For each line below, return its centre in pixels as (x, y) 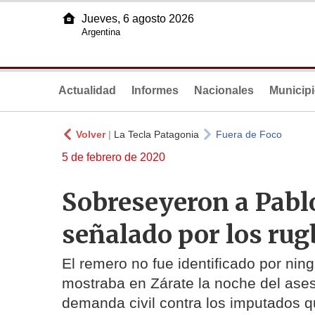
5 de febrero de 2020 (114, 157)
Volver (91, 134)
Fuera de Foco (249, 134)
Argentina (101, 32)
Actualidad (87, 90)
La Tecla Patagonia (156, 134)
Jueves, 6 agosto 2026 (138, 19)
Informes (155, 90)
